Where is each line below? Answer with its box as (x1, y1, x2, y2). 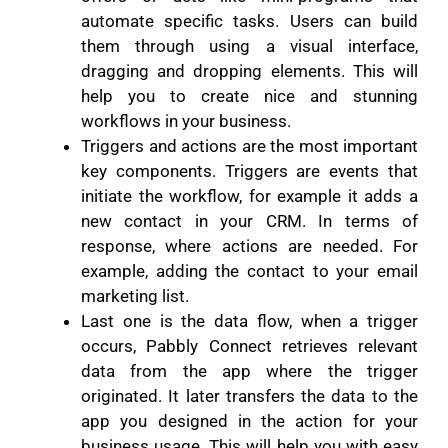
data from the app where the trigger (81, 361, 418, 382)
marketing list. (81, 286, 193, 307)
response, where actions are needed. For (81, 236, 418, 257)
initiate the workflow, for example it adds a (81, 186, 418, 207)
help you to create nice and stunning (81, 86, 418, 107)
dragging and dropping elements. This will (81, 61, 418, 82)
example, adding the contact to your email (81, 261, 418, 282)
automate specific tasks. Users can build (81, 11, 418, 32)
